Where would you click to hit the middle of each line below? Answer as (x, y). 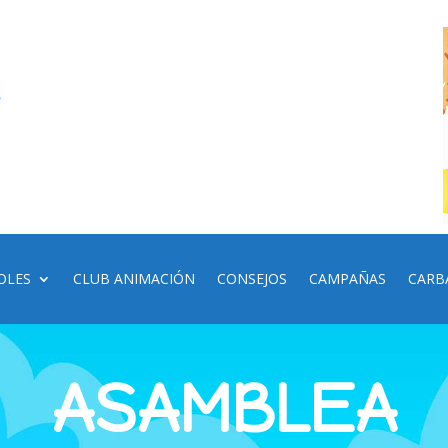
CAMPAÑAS (348, 278)
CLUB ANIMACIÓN (134, 278)
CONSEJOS (252, 278)
